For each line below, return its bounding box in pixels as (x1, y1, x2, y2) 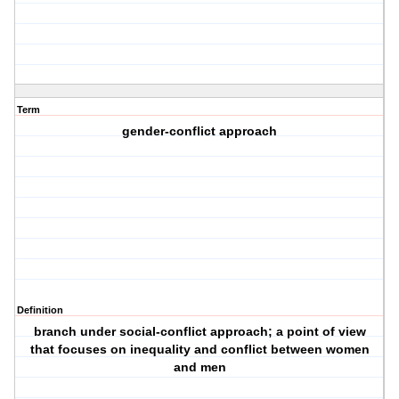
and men (173, 360, 226, 375)
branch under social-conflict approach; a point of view (33, 324, 366, 339)
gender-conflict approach (122, 124, 278, 139)
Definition (17, 305, 63, 316)
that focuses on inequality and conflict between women (29, 342, 370, 357)
